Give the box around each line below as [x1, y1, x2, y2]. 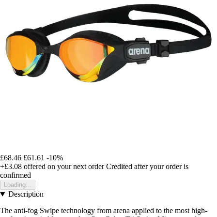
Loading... [4, 181, 31, 189]
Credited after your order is [106, 162, 188, 171]
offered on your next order [22, 162, 104, 171]
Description [8, 190, 44, 199]
